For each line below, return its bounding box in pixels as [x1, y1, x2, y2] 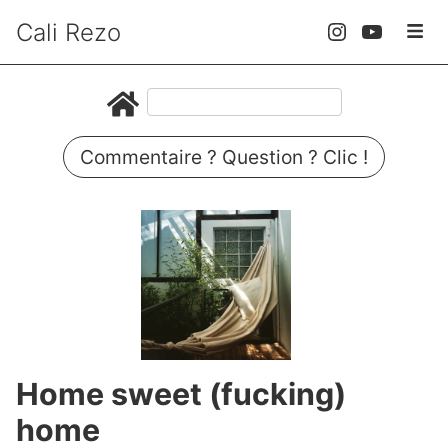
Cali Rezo [16, 17, 121, 47]
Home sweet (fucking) [16, 376, 346, 412]
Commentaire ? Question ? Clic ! [80, 145, 368, 169]
